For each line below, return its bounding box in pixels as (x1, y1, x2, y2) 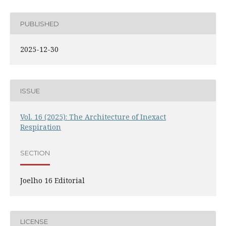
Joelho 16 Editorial (20, 175, 85, 185)
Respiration (20, 122, 61, 132)
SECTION (20, 149, 50, 157)
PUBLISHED (20, 19, 59, 28)
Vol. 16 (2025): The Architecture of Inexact (20, 111, 166, 122)
